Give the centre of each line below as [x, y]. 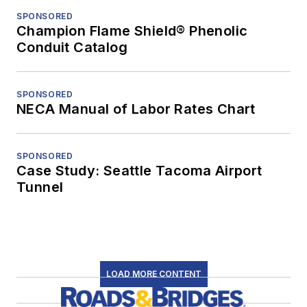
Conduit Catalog [72, 48]
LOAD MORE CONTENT [153, 274]
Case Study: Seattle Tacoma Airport [139, 171]
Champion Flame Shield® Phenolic [132, 31]
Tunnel [40, 187]
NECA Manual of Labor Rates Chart [136, 109]
